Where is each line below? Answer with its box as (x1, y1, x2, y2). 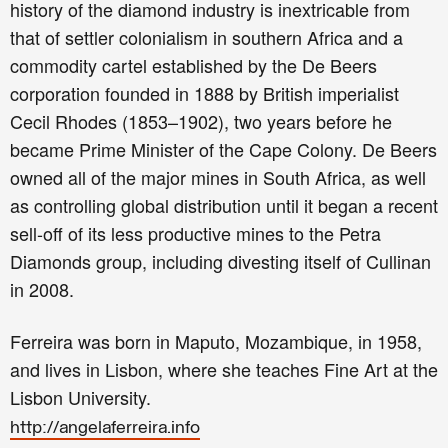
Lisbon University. (10, 384, 151, 411)
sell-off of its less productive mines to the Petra (10, 220, 381, 247)
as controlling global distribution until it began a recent (10, 192, 438, 219)
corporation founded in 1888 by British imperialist (10, 80, 399, 107)
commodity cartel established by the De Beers (10, 52, 377, 79)
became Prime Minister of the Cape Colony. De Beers (10, 136, 437, 163)
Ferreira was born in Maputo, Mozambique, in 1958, (10, 328, 422, 355)
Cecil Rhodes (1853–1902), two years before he (10, 108, 392, 135)
